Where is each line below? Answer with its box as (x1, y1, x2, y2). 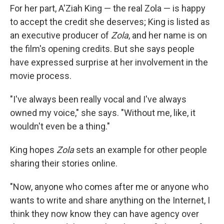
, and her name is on (128, 30, 207, 41)
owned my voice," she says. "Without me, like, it (10, 107, 195, 118)
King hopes (10, 144, 56, 155)
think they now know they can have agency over (10, 208, 199, 219)
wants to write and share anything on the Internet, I (10, 195, 210, 206)
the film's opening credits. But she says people (10, 43, 194, 54)
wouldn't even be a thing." (10, 121, 110, 132)
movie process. (10, 70, 71, 81)
